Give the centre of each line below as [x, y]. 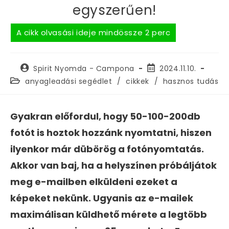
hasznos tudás [191, 81]
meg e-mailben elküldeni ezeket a [94, 181]
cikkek [138, 81]
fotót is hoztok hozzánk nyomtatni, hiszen [111, 132]
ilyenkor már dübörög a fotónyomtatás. [107, 149]
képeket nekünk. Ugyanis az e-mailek [102, 198]
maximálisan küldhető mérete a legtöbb [109, 214]
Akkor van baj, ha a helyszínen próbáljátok [113, 165]
